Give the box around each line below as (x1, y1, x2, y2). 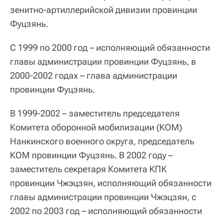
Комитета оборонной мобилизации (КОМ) (10, 122, 182, 132)
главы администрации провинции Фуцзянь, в (10, 56, 196, 67)
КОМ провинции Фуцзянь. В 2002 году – (10, 150, 173, 160)
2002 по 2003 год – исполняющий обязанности (10, 206, 202, 216)
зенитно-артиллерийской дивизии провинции (10, 4, 197, 15)
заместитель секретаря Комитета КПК (10, 164, 167, 174)
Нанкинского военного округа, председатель (10, 136, 194, 146)
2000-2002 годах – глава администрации (10, 70, 177, 81)
